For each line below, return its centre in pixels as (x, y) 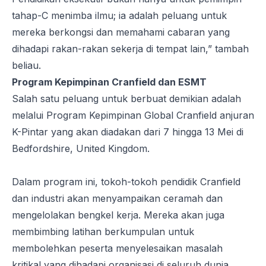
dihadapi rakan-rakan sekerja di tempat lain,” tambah (130, 48)
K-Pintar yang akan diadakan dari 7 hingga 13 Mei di (128, 132)
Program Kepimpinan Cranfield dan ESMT (109, 82)
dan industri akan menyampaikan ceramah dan (117, 198)
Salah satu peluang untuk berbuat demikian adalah (126, 98)
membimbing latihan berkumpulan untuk (103, 231)
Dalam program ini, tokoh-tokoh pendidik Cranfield (126, 181)
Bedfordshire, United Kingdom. (81, 148)
